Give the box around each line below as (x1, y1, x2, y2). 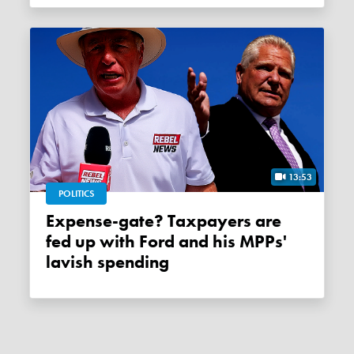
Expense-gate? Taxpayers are (46, 209, 55, 232)
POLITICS (58, 186, 95, 200)
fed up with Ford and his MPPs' (46, 230, 288, 253)
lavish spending (46, 250, 170, 273)
